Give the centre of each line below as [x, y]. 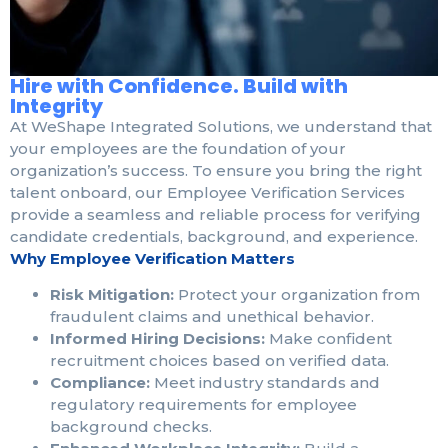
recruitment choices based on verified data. [219, 361]
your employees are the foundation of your [178, 149]
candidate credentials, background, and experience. [214, 237]
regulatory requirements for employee [203, 405]
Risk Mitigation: [112, 295]
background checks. [131, 427]
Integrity [56, 106]
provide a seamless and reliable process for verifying [215, 215]
